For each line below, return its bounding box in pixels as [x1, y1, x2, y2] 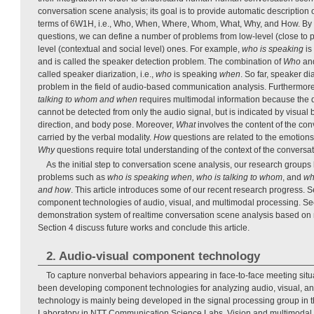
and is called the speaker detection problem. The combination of [38, 57, 283, 67]
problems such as [38, 172, 107, 183]
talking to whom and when [38, 95, 137, 105]
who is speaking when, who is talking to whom [107, 172, 282, 183]
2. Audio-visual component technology [46, 250, 260, 264]
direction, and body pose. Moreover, [38, 120, 176, 130]
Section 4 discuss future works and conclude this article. [38, 223, 250, 233]
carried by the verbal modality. [38, 132, 153, 143]
